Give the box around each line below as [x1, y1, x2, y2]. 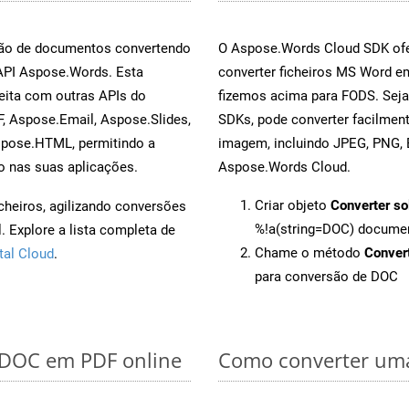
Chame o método [255, 244, 364, 261]
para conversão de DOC [255, 267, 398, 285]
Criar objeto [255, 196, 330, 214]
